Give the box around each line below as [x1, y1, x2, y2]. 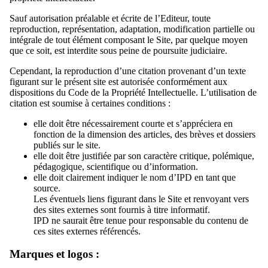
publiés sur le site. [33, 139, 100, 150]
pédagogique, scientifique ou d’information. [33, 161, 198, 172]
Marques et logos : [10, 248, 99, 261]
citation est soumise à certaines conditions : [10, 98, 170, 108]
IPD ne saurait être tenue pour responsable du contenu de [33, 215, 248, 226]
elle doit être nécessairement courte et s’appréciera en [33, 118, 233, 129]
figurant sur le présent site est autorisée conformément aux [10, 76, 227, 87]
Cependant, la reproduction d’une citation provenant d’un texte [10, 65, 246, 76]
